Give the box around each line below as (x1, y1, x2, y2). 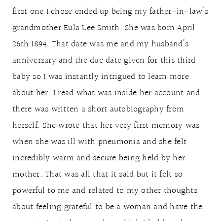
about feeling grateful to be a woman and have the (12, 199, 203, 214)
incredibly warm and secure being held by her (12, 150, 185, 165)
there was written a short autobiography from (12, 102, 184, 116)
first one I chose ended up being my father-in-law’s (12, 4, 208, 19)
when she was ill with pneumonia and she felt (12, 134, 186, 149)
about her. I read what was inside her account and (12, 85, 200, 100)
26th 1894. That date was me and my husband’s (12, 37, 188, 51)
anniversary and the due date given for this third (12, 53, 196, 68)
